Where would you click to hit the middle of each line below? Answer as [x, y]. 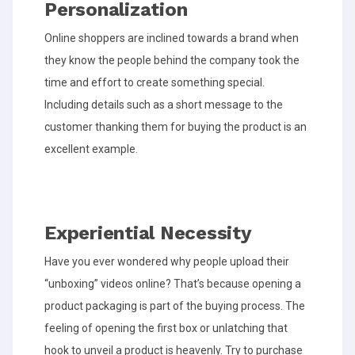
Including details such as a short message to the [164, 104]
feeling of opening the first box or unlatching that [166, 328]
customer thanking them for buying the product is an [176, 126]
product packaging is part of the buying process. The [175, 305]
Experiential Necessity [151, 233]
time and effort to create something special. [155, 82]
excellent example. [91, 149]
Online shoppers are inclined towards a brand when [172, 38]
